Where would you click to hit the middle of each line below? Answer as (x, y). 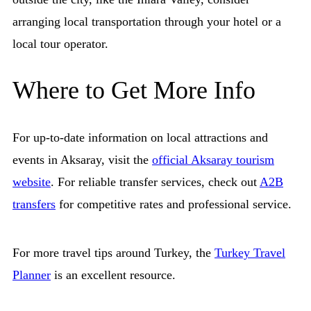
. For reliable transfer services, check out (155, 182)
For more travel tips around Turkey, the (114, 253)
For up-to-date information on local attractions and (140, 138)
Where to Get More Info (134, 91)
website (32, 182)
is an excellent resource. (113, 275)
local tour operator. (60, 44)
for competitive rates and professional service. (174, 204)
